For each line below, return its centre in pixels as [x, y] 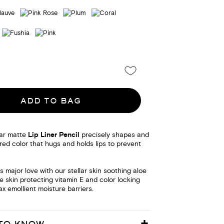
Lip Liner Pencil [54, 135]
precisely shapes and [114, 135]
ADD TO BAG [51, 100]
